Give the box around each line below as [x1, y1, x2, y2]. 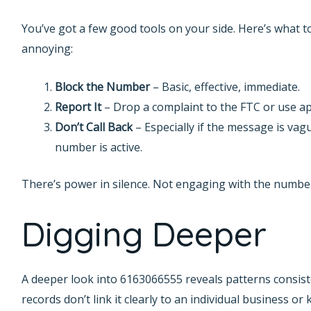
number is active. [54, 140, 142, 155]
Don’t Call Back [54, 119, 133, 135]
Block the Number [54, 79, 150, 94]
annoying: [21, 41, 73, 57]
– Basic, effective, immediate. [149, 79, 300, 94]
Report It [54, 99, 101, 115]
